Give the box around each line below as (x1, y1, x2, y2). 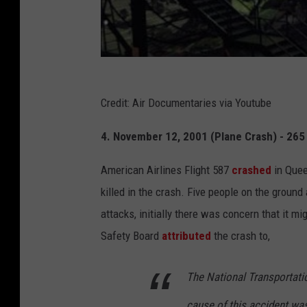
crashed (232, 162, 271, 177)
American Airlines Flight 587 (101, 162, 232, 177)
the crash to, (211, 228, 270, 243)
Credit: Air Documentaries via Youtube (101, 95, 271, 110)
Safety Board (101, 228, 162, 243)
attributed (162, 228, 211, 243)
